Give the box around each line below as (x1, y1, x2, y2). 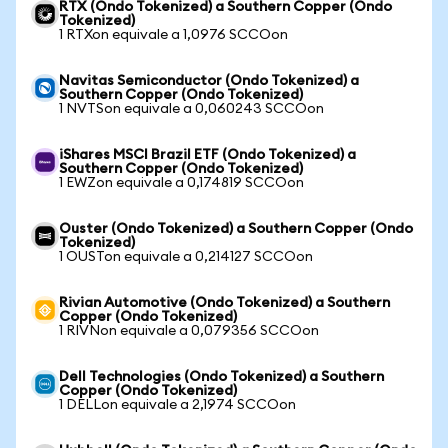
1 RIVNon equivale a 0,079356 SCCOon (59, 324, 319, 338)
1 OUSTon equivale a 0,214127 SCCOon (59, 250, 313, 264)
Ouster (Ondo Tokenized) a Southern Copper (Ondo (59, 222, 413, 236)
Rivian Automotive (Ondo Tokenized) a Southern (59, 296, 390, 310)
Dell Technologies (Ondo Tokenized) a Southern (59, 370, 384, 384)
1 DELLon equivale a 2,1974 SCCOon (59, 398, 296, 412)
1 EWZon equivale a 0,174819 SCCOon (59, 176, 304, 190)
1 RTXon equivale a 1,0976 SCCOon (59, 28, 288, 42)
